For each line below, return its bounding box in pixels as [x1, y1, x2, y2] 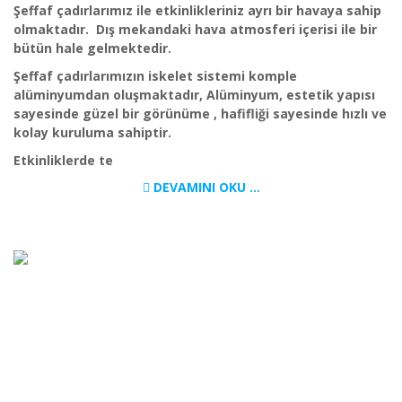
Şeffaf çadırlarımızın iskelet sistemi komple [13, 67, 297, 84]
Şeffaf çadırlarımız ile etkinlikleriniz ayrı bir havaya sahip [13, 2, 381, 19]
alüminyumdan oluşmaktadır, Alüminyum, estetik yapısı [13, 86, 375, 103]
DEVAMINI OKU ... [149, 179, 260, 196]
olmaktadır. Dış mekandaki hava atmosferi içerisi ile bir [13, 21, 377, 38]
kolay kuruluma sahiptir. [13, 124, 171, 141]
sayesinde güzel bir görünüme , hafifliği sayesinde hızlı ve [13, 105, 387, 122]
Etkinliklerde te [13, 152, 113, 169]
